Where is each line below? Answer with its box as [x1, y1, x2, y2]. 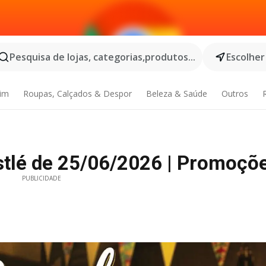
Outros [221, 88, 248, 99]
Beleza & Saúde [145, 88, 207, 99]
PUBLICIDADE [22, 174, 62, 182]
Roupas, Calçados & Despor [23, 88, 132, 99]
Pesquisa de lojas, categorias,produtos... [9, 50, 195, 64]
